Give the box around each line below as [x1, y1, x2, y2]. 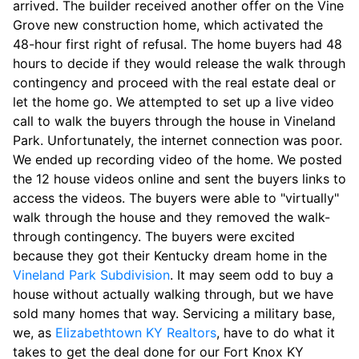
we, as [13, 324, 55, 341]
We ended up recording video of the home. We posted [13, 151, 342, 167]
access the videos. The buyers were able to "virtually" [13, 189, 339, 206]
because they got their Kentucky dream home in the [13, 247, 327, 264]
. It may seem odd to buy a [170, 266, 333, 283]
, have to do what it [216, 324, 335, 341]
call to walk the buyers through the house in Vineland [13, 112, 336, 129]
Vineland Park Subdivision [13, 266, 170, 283]
